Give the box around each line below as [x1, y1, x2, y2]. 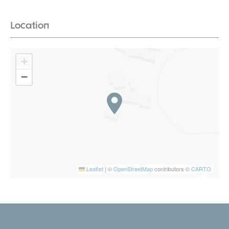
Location [10, 19, 49, 31]
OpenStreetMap [113, 164, 153, 173]
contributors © [153, 164, 191, 173]
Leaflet [85, 164, 103, 173]
